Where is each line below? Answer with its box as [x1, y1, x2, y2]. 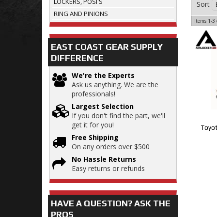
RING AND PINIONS [54, 9, 108, 18]
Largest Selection [72, 102, 134, 111]
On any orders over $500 [72, 142, 150, 152]
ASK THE [132, 198, 170, 209]
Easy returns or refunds [72, 164, 145, 173]
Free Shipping [72, 133, 119, 142]
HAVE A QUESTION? [51, 198, 132, 209]
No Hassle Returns [72, 155, 136, 164]
